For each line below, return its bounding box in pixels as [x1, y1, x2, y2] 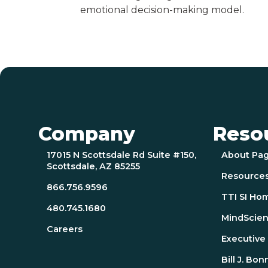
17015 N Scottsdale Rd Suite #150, [47, 150, 197, 161]
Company [38, 122, 135, 146]
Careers [47, 224, 83, 235]
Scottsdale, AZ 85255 [47, 161, 141, 172]
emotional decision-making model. [80, 4, 245, 16]
